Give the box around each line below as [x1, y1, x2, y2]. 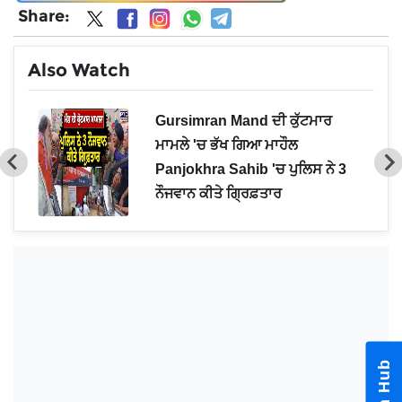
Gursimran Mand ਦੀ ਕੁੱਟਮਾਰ [155, 112, 333, 128]
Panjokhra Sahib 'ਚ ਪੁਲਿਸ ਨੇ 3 [155, 161, 347, 177]
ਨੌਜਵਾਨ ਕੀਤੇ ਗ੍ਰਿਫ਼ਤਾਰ [155, 185, 283, 201]
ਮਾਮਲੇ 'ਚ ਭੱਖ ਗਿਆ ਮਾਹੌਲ [155, 136, 299, 153]
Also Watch [28, 58, 130, 81]
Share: [18, 6, 70, 27]
